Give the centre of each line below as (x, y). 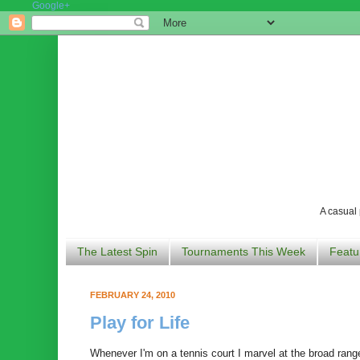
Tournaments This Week (243, 252)
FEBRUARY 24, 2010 (133, 295)
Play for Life (140, 323)
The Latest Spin (117, 252)
